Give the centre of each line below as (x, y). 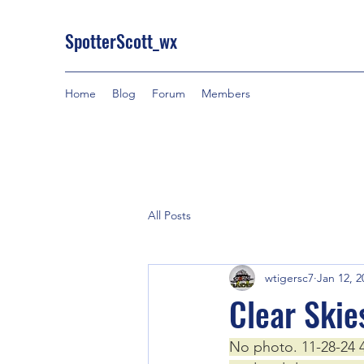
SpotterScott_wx (121, 41)
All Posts (169, 215)
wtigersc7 (289, 277)
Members (226, 93)
